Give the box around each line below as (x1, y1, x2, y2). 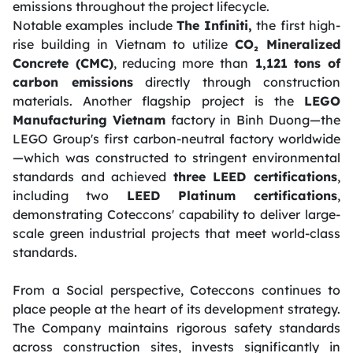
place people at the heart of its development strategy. (13, 300, 340, 317)
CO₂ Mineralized (235, 35, 341, 52)
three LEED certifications (173, 168, 338, 184)
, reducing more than (113, 54, 248, 71)
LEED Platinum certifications (126, 187, 337, 203)
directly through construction (132, 73, 340, 90)
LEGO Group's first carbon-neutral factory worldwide (13, 130, 340, 147)
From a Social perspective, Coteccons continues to (13, 281, 340, 298)
